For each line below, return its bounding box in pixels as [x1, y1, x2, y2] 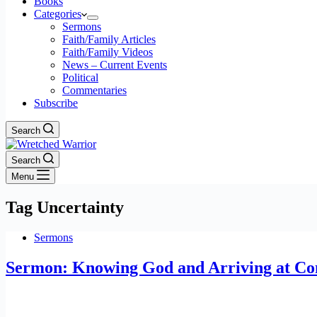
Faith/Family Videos [62, 46, 153, 58]
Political [62, 71, 98, 83]
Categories [34, 8, 81, 20]
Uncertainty [33, 197, 124, 217]
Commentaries [62, 84, 127, 96]
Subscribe [34, 97, 78, 109]
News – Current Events [62, 59, 167, 71]
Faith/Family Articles [62, 33, 156, 45]
